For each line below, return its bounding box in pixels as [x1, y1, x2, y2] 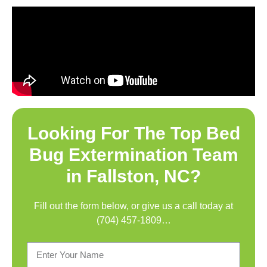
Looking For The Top [27, 123, 206, 143]
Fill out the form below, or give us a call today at [34, 201, 233, 211]
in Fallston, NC [66, 166, 190, 186]
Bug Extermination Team [29, 145, 238, 164]
